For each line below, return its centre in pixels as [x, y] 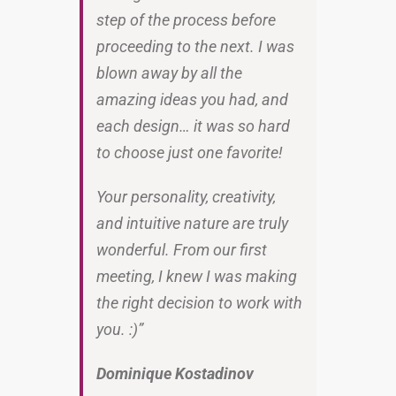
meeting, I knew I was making [197, 276]
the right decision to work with [199, 302]
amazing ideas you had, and [192, 99]
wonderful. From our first [182, 249]
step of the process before [186, 19]
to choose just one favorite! [190, 152]
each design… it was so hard [193, 126]
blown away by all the [169, 72]
